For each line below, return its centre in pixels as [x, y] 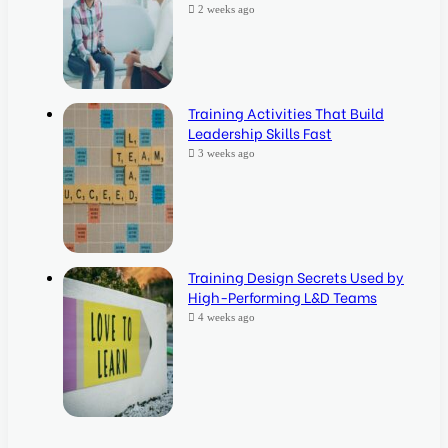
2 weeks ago [226, 9]
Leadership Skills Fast [260, 133]
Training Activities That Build [286, 113]
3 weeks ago [226, 153]
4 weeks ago [226, 317]
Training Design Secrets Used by [296, 277]
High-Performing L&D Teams [282, 297]
